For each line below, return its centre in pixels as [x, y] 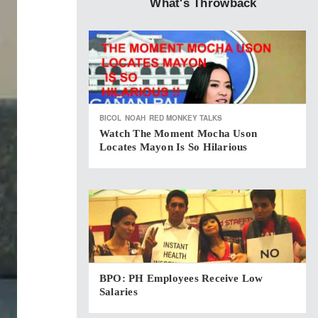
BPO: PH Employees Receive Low [181, 278]
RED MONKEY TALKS [186, 118]
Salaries [119, 292]
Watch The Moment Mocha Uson [179, 133]
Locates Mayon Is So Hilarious [174, 147]
